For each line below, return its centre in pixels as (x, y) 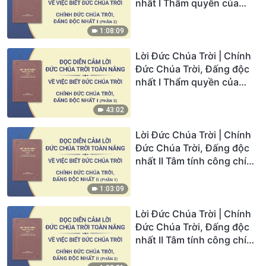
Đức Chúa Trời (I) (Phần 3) (194, 95)
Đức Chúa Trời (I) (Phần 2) (194, 16)
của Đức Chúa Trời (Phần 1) (197, 174)
